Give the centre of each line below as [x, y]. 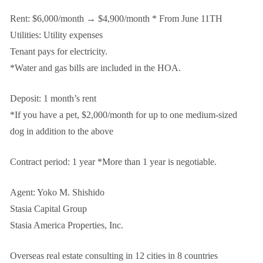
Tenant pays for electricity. [59, 51]
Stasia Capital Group [48, 208]
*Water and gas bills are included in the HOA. [95, 68]
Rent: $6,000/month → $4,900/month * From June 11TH [116, 18]
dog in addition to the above [62, 131]
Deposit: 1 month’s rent [53, 98]
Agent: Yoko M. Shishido [57, 192]
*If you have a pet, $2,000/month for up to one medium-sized [124, 114]
